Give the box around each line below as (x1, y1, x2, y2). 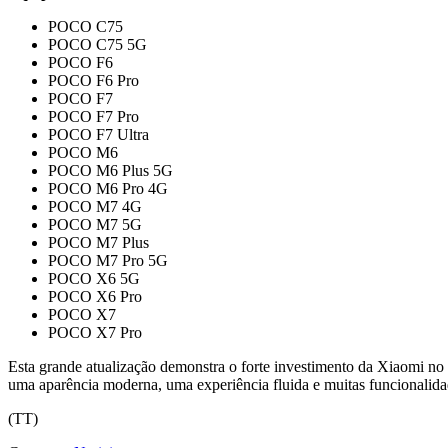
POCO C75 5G (48, 35, 147, 53)
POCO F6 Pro (48, 71, 139, 89)
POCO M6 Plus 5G (48, 161, 173, 179)
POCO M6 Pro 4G (48, 179, 168, 197)
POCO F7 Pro (48, 107, 139, 125)
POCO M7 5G (48, 215, 142, 233)
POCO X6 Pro (48, 287, 142, 305)
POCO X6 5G (48, 269, 140, 287)
